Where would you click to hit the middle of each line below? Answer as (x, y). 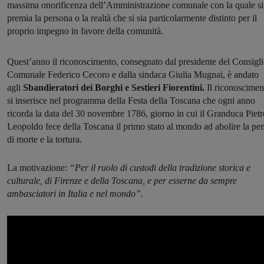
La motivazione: (38, 168)
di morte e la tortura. (44, 140)
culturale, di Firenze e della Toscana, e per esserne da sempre (122, 181)
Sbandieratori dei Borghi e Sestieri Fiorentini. (115, 88)
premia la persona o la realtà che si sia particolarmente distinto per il (132, 18)
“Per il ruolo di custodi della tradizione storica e (160, 168)
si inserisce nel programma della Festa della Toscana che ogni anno (131, 101)
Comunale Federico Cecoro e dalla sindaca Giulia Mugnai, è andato (133, 75)
